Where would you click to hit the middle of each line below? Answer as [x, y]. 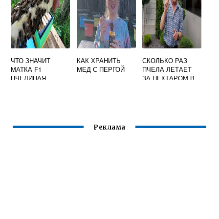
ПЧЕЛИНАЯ [29, 78]
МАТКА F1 [26, 69]
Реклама [109, 128]
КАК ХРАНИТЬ [99, 61]
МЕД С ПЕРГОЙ [100, 69]
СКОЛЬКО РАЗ [165, 61]
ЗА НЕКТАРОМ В [169, 78]
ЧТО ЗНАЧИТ [31, 61]
